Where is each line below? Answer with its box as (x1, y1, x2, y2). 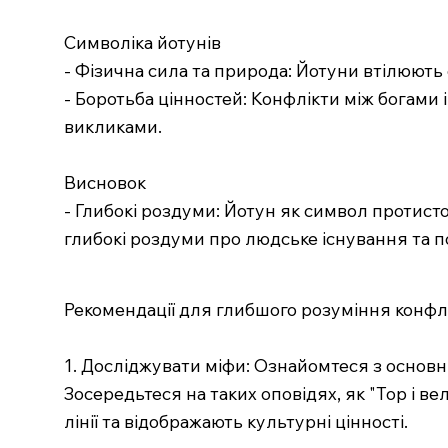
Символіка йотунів (63, 31, 221, 54)
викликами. (63, 115, 162, 138)
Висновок (63, 171, 146, 194)
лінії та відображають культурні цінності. (64, 410, 408, 433)
